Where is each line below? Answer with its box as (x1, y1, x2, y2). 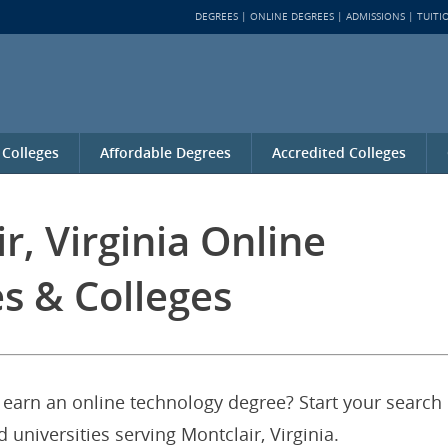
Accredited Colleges (272, 143, 406, 162)
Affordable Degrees (100, 143, 231, 162)
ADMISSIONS (346, 10, 405, 23)
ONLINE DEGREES (250, 10, 334, 23)
